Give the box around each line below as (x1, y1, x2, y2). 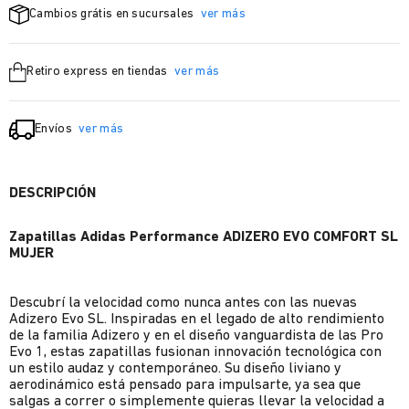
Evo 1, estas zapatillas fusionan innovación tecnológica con (9, 345, 382, 360)
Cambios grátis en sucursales (29, 7, 197, 21)
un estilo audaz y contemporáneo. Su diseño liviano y (9, 362, 341, 376)
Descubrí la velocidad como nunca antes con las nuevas (9, 296, 357, 310)
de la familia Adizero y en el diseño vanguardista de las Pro (9, 329, 383, 343)
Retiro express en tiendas (26, 65, 172, 79)
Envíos (35, 122, 76, 136)
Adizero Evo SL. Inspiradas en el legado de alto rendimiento (9, 312, 384, 327)
